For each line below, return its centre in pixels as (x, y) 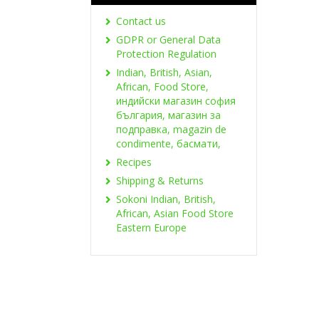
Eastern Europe (151, 227)
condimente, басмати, (168, 143)
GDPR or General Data (168, 39)
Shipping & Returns (160, 180)
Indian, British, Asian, (164, 72)
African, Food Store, (162, 86)
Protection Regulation (166, 53)
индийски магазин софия (176, 100)
